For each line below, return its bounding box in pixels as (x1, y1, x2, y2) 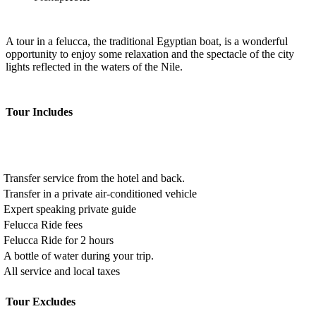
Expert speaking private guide (4, 203, 137, 216)
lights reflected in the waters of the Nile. (6, 61, 183, 73)
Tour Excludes (6, 296, 75, 308)
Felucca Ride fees (4, 219, 83, 231)
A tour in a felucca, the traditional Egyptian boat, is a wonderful (6, 35, 288, 48)
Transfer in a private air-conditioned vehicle (4, 188, 197, 200)
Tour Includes (6, 106, 73, 119)
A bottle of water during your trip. (4, 250, 154, 262)
